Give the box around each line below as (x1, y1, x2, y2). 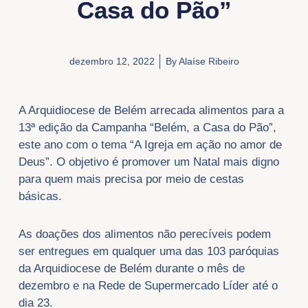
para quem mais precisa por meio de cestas (18, 172, 244, 186)
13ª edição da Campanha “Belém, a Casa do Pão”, (18, 120, 276, 134)
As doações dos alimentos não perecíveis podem (18, 227, 271, 241)
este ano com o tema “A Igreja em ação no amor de (18, 137, 282, 151)
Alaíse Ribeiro (176, 56, 239, 67)
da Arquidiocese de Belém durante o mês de (18, 261, 245, 275)
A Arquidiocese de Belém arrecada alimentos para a (18, 103, 284, 117)
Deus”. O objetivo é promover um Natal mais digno (18, 155, 279, 168)
